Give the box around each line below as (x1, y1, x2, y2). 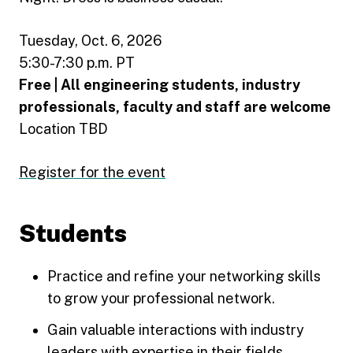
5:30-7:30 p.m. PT (19, 54, 135, 71)
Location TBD (19, 120, 108, 137)
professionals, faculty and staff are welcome (19, 98, 331, 115)
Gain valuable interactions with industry (47, 321, 304, 338)
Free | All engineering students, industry (19, 76, 300, 93)
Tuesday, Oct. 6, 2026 (19, 32, 162, 49)
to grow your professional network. (47, 289, 275, 307)
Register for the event (19, 163, 165, 180)
